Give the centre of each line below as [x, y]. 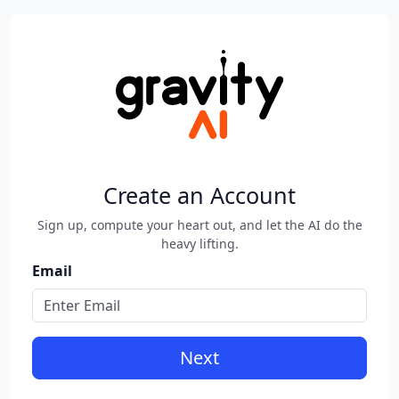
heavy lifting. [199, 244]
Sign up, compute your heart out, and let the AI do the [199, 225]
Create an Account [199, 195]
